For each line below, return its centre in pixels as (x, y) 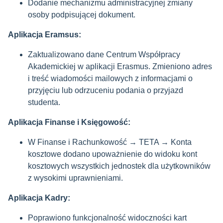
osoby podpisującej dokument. (82, 15)
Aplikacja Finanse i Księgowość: (69, 122)
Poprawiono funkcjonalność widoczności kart (107, 218)
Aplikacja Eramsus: (45, 35)
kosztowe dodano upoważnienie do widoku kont (112, 154)
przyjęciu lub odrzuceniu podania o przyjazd (106, 90)
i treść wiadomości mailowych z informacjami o (110, 78)
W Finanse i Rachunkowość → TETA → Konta (110, 142)
